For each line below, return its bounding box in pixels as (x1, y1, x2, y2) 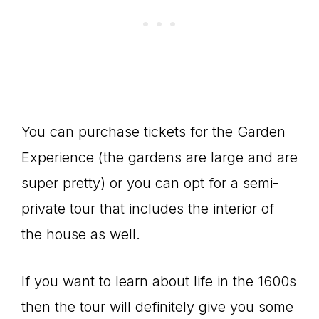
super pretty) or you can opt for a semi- (21, 174, 278, 192)
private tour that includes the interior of (21, 200, 274, 217)
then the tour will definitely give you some (21, 298, 293, 315)
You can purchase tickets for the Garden (21, 123, 286, 140)
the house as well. (21, 226, 140, 243)
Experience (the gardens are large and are (21, 149, 298, 166)
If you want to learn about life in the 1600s (21, 273, 296, 290)
